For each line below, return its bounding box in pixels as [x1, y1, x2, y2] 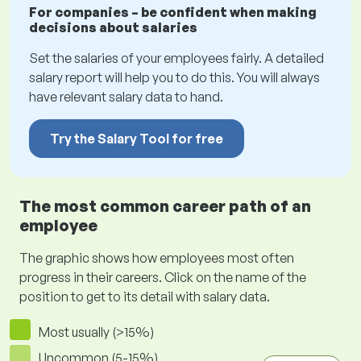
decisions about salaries [29, 19, 197, 36]
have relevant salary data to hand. [29, 89, 223, 106]
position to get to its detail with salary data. [19, 288, 270, 305]
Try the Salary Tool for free [50, 131, 223, 147]
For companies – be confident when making [29, 4, 317, 21]
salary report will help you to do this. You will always [29, 69, 320, 86]
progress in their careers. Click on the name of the [19, 269, 306, 286]
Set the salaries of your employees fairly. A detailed [29, 50, 324, 67]
